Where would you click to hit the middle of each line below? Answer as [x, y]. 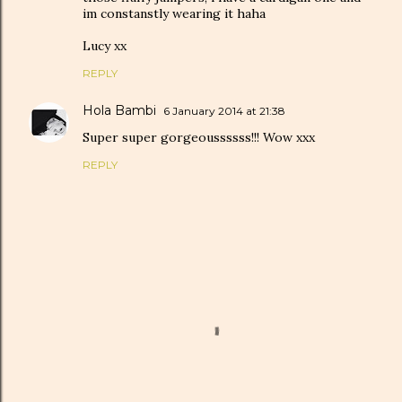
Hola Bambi [119, 110]
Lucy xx [105, 45]
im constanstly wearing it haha [174, 13]
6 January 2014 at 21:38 [224, 110]
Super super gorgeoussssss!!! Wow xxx [199, 137]
